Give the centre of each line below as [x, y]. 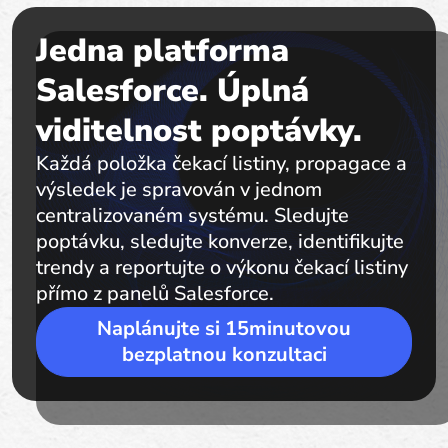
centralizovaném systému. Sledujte [192, 215]
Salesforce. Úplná [172, 90]
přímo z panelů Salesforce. [155, 293]
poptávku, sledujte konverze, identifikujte [220, 241]
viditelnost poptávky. [199, 130]
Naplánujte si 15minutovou [224, 328]
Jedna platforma [162, 50]
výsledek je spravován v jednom [179, 189]
